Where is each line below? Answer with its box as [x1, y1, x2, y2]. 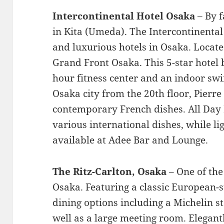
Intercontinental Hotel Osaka [52, 9, 198, 22]
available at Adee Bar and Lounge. [52, 133, 208, 146]
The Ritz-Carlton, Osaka [52, 164, 167, 178]
